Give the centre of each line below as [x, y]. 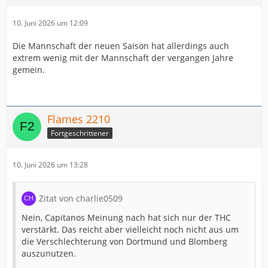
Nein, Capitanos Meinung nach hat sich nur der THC [126, 217]
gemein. [29, 70]
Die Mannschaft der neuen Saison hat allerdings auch [121, 46]
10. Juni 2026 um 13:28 [50, 165]
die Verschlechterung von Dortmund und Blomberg [124, 241]
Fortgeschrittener [80, 133]
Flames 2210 [79, 119]
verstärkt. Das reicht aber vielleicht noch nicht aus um [130, 229]
